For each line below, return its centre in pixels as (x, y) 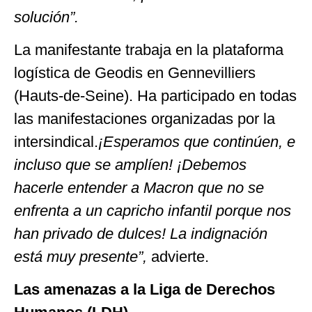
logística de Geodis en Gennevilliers (135, 72)
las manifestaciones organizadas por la (145, 118)
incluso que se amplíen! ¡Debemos (130, 164)
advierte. (180, 256)
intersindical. (56, 141)
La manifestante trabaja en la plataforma (149, 49)
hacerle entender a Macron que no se (139, 187)
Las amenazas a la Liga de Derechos (145, 290)
